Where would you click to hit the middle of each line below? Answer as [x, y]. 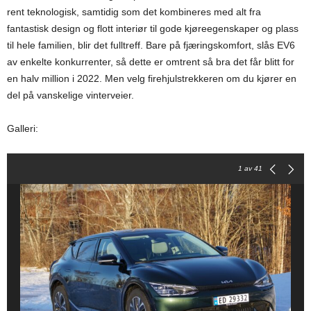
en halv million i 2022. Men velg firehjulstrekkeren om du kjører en [152, 79]
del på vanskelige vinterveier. [70, 95]
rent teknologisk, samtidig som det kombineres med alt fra [134, 12]
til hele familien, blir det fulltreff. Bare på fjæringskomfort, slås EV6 [151, 45]
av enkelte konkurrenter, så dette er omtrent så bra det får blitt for [151, 62]
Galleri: [23, 129]
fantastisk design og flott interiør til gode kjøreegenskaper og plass [153, 29]
